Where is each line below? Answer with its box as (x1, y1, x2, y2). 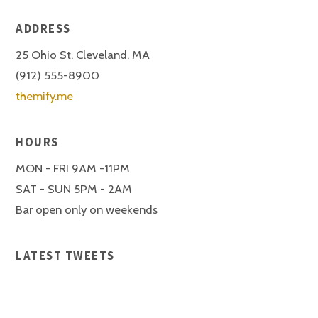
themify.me (16, 88, 74, 103)
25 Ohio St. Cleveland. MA (16, 47, 150, 62)
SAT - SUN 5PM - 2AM (16, 181, 133, 196)
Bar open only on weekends (16, 202, 158, 216)
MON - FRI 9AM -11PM (16, 160, 131, 175)
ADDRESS (16, 21, 71, 37)
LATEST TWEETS (16, 248, 115, 263)
